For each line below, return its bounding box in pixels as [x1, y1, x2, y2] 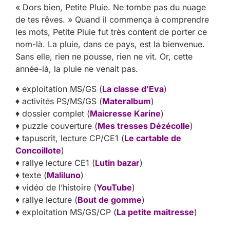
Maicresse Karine [90, 108, 161, 119]
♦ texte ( [15, 169, 47, 180]
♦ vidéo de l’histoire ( [15, 182, 97, 193]
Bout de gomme [78, 194, 142, 205]
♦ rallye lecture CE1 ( [15, 157, 95, 168]
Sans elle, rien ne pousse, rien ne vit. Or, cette [15, 51, 193, 62]
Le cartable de [124, 132, 181, 143]
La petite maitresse [117, 206, 194, 217]
